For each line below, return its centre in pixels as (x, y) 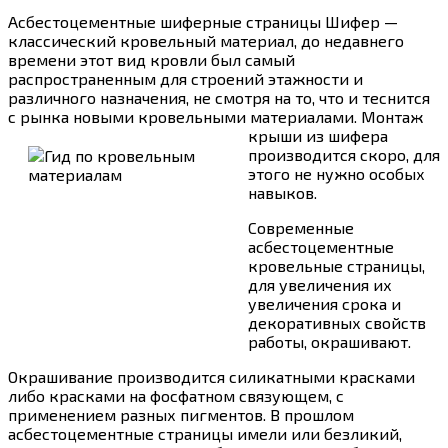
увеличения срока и (324, 303)
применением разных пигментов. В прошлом (181, 414)
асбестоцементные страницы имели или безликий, (205, 433)
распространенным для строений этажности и (185, 78)
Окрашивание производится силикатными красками (211, 376)
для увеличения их (320, 284)
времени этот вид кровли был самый (151, 59)
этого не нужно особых (336, 173)
